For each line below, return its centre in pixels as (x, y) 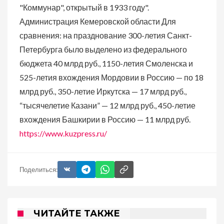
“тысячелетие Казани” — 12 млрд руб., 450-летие (107, 105)
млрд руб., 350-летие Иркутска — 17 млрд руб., (103, 91)
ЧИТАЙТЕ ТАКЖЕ (77, 213)
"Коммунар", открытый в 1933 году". (84, 7)
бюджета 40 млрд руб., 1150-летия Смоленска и (106, 63)
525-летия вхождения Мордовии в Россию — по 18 (111, 77)
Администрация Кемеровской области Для (98, 21)
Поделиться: (38, 169)
